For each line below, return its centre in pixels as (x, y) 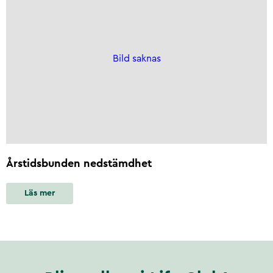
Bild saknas (136, 59)
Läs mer (40, 193)
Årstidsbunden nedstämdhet (79, 163)
